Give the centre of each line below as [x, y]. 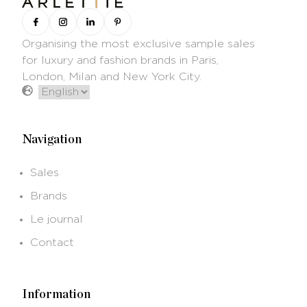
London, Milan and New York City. [112, 76]
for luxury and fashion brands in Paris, [120, 60]
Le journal [57, 219]
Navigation [52, 139]
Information [56, 294]
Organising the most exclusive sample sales [138, 44]
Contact [52, 242]
